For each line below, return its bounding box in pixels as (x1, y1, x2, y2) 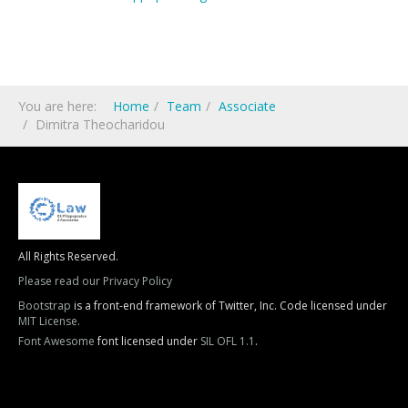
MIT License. (18, 312, 80, 329)
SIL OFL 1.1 (200, 332, 255, 349)
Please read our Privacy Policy (18, 272, 172, 289)
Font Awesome (18, 332, 95, 349)
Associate (219, 97, 276, 115)
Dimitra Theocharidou (36, 116, 165, 133)
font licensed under (95, 332, 200, 349)
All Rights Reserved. (18, 248, 118, 264)
